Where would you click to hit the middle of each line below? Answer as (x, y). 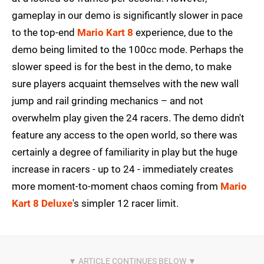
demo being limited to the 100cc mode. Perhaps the (128, 50)
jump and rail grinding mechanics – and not (108, 101)
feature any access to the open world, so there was (125, 135)
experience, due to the (183, 33)
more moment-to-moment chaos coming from (116, 187)
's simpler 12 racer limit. (126, 204)
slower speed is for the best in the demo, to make (122, 67)
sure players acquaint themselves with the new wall (125, 84)
